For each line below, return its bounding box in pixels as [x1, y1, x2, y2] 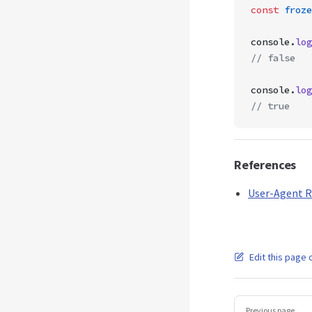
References [234, 157, 297, 173]
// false [251, 52, 295, 64]
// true [251, 100, 290, 112]
